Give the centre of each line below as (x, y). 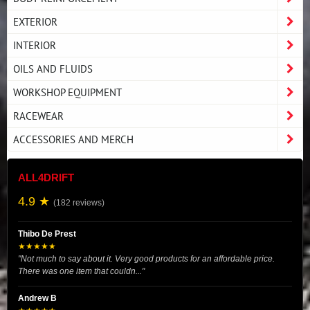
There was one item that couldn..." (81, 271)
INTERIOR (35, 45)
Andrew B (37, 298)
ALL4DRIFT (46, 177)
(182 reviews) (79, 203)
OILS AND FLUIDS (53, 69)
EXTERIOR (35, 21)
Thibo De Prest (47, 234)
